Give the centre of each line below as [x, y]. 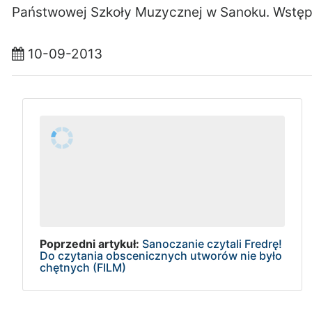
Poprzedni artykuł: [89, 243]
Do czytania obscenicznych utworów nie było [161, 255]
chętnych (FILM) [83, 267]
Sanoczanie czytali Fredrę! [212, 243]
